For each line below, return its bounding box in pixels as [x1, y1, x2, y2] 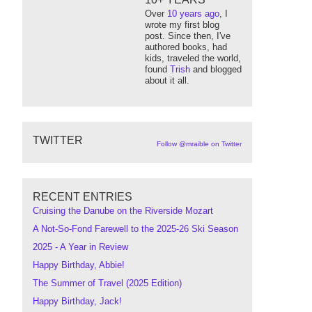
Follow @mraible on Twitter [157, 140, 242, 148]
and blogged [190, 64, 242, 75]
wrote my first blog [145, 19, 219, 30]
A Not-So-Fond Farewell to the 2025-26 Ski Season [33, 224, 238, 234]
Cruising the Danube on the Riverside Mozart [33, 205, 213, 216]
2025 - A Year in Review [33, 242, 128, 252]
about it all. [145, 75, 189, 86]
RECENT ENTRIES [33, 191, 132, 203]
